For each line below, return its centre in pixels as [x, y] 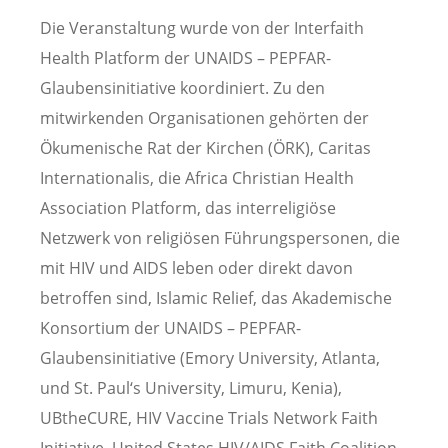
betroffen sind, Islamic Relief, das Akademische [216, 298]
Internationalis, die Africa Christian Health [197, 178]
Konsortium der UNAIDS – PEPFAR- [170, 328]
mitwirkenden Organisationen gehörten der [204, 118]
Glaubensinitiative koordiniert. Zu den [182, 88]
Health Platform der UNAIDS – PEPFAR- [185, 58]
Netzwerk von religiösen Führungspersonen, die [220, 238]
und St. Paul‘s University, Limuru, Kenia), [191, 388]
